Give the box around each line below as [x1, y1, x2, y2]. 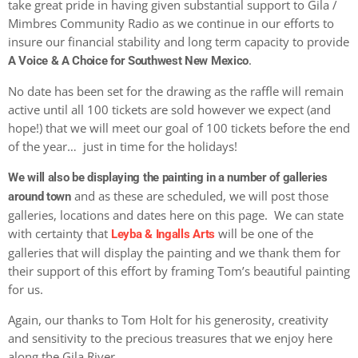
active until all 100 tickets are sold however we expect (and [8, 101, 331, 118]
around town [8, 189, 71, 205]
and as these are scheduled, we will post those [70, 188, 328, 205]
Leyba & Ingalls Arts [111, 227, 215, 242]
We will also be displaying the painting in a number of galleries [8, 170, 328, 185]
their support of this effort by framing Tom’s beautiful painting [8, 263, 350, 280]
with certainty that [8, 225, 111, 242]
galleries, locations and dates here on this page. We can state [8, 207, 344, 224]
